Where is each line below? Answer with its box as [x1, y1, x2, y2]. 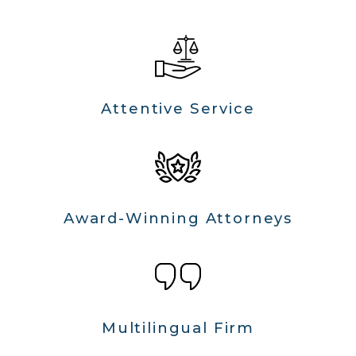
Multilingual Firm [101, 319, 255, 338]
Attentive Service [101, 99, 255, 118]
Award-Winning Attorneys [64, 209, 292, 228]
